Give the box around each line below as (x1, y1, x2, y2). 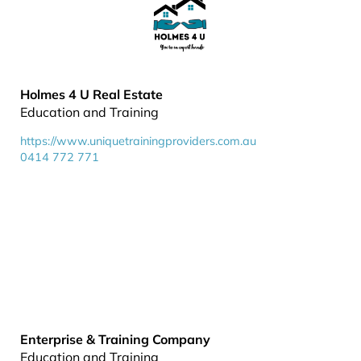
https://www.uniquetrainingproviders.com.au (20, 134, 256, 148)
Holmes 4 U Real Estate (20, 86, 163, 102)
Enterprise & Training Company (20, 331, 210, 347)
